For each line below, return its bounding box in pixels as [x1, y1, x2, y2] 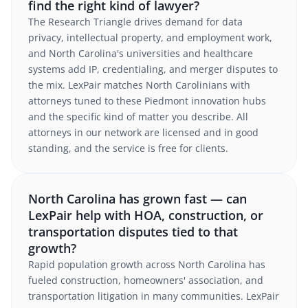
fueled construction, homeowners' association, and [28, 274, 263, 287]
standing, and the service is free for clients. [28, 142, 228, 155]
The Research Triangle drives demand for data [28, 15, 243, 28]
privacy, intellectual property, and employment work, [28, 31, 272, 44]
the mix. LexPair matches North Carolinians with [28, 78, 250, 91]
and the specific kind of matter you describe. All [28, 110, 248, 123]
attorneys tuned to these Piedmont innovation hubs [28, 94, 266, 107]
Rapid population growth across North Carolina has [28, 258, 265, 271]
